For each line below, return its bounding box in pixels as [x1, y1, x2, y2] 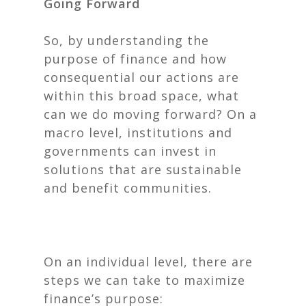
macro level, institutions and [44, 124, 232, 141]
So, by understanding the [44, 32, 209, 48]
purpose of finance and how [44, 51, 227, 67]
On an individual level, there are [44, 253, 253, 270]
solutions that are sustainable [44, 161, 242, 178]
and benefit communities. [44, 180, 212, 196]
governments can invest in [44, 143, 217, 159]
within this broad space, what [44, 87, 239, 104]
